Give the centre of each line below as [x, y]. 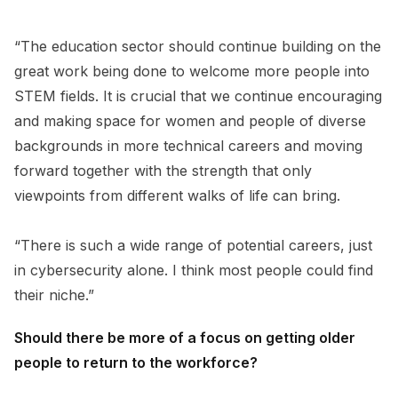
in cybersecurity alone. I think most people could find [194, 270]
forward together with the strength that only [163, 170]
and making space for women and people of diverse [190, 120]
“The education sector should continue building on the [198, 46]
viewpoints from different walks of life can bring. [179, 195]
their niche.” [56, 295]
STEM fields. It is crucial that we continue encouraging [198, 96]
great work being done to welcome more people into [192, 71]
